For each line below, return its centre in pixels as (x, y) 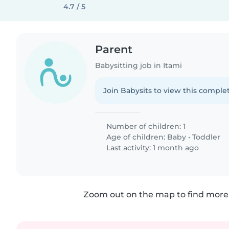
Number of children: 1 (145, 126)
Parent (114, 49)
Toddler (207, 137)
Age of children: (136, 137)
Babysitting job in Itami (139, 65)
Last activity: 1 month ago (152, 147)
